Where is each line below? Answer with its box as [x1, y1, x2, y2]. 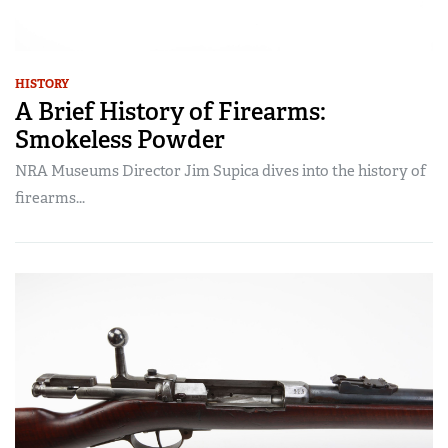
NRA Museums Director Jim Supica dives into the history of [15, 160, 426, 181]
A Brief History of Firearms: [15, 95, 326, 127]
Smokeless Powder [15, 123, 225, 155]
